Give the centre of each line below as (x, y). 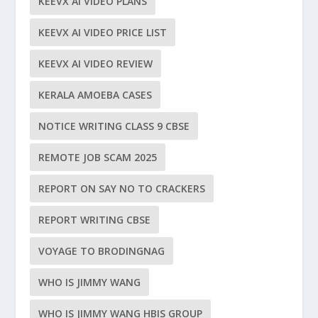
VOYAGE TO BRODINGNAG (102, 251)
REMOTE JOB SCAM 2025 (98, 158)
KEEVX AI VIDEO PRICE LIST (103, 33)
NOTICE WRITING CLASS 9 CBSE (114, 126)
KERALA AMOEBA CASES (95, 95)
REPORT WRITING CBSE (95, 220)
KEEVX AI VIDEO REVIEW (96, 64)
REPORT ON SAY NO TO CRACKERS (122, 189)
